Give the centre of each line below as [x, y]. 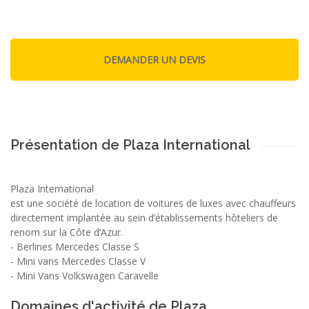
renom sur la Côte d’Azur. [67, 232]
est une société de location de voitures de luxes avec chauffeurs [153, 203]
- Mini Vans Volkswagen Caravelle [84, 275]
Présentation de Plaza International [130, 144]
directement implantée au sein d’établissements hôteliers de [144, 217]
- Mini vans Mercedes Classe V [78, 261]
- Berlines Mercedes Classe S [75, 246]
